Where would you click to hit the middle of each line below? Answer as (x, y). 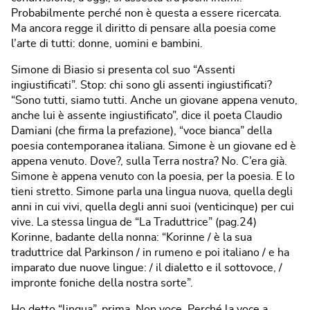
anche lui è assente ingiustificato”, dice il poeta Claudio (147, 115)
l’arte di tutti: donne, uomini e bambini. (107, 43)
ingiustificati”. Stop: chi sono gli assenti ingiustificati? (142, 85)
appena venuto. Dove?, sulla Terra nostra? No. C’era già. (149, 161)
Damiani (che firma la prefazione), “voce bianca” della (142, 130)
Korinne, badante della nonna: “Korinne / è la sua (131, 237)
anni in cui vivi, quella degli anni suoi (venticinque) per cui (153, 207)
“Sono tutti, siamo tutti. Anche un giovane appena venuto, (154, 100)
